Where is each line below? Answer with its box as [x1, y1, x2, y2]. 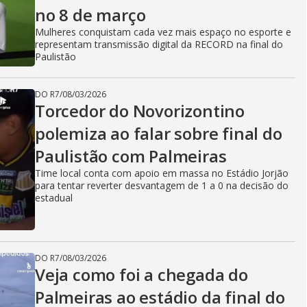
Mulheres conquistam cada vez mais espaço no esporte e [35, 25, 291, 38]
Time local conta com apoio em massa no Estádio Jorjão [35, 167, 288, 180]
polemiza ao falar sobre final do [35, 122, 282, 145]
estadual [35, 191, 73, 204]
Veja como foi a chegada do [35, 263, 248, 286]
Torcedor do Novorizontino [35, 99, 245, 122]
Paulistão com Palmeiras [35, 145, 227, 167]
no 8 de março [35, 3, 146, 26]
